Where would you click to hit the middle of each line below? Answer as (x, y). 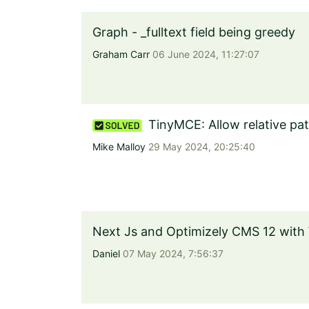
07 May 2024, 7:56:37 (172, 253)
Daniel (106, 253)
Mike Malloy (119, 147)
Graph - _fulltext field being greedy (194, 32)
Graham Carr (121, 54)
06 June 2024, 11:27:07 (205, 54)
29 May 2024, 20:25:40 (200, 147)
